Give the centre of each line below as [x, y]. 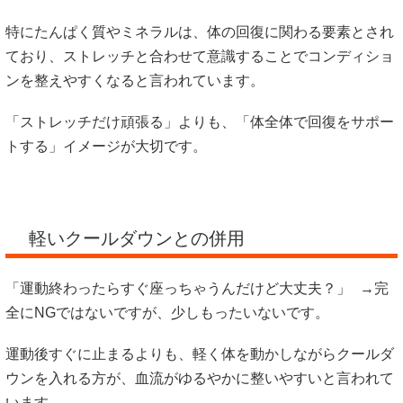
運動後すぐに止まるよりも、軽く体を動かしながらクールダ [200, 354]
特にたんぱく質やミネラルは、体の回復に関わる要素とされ [200, 32]
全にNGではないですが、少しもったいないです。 [167, 312]
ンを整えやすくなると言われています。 [139, 81]
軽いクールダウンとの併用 [134, 238]
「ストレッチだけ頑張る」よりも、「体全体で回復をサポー [200, 122]
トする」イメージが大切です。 [106, 147]
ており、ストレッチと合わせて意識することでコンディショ [200, 57]
